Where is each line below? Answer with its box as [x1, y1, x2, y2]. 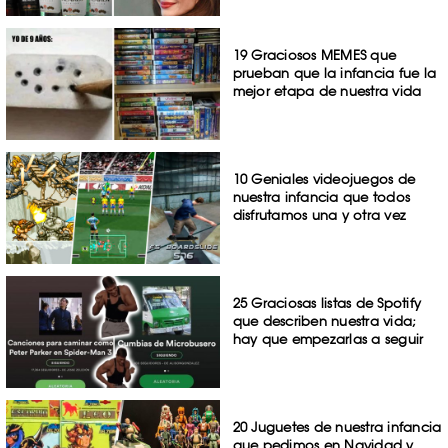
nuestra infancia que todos [232, 189, 411, 206]
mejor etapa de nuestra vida [232, 83, 422, 100]
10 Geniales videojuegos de [232, 171, 416, 188]
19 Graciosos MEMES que [232, 47, 397, 64]
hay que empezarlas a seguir [232, 330, 424, 347]
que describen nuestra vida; [232, 312, 417, 329]
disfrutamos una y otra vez [232, 207, 407, 224]
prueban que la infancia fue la [232, 65, 437, 82]
